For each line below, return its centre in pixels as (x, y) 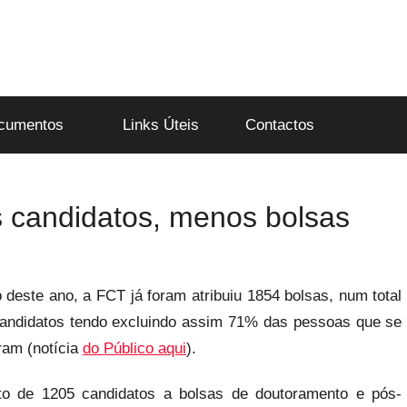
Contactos (279, 124)
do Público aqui (134, 348)
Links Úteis (160, 124)
